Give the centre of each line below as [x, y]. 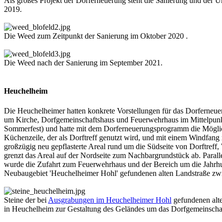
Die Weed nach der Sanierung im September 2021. [83, 63]
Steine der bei [26, 200]
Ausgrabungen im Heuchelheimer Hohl [110, 200]
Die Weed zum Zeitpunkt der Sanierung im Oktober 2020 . [96, 36]
